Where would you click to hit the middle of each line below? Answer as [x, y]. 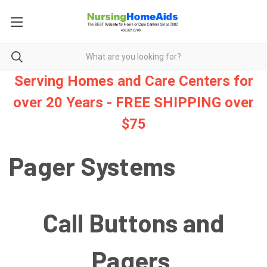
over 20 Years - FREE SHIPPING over [133, 102]
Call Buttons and [133, 222]
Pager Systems [92, 165]
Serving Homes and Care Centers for [133, 81]
